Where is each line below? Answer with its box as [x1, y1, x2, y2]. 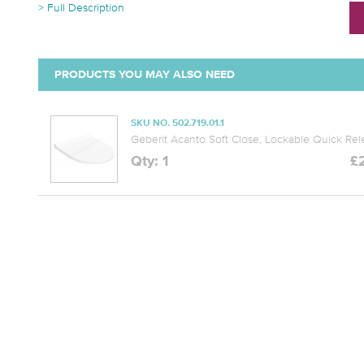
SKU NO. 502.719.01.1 [131, 119, 225, 128]
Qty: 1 [131, 154, 169, 169]
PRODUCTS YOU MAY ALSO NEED [54, 69, 235, 80]
